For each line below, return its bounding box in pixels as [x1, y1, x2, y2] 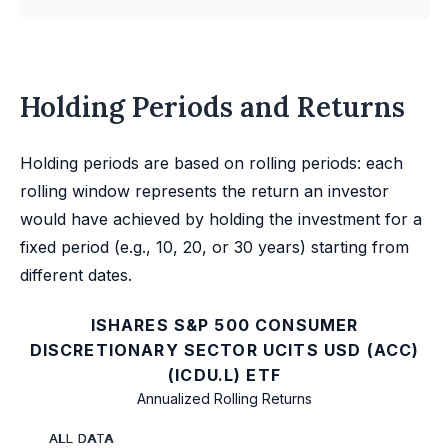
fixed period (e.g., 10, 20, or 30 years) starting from [20, 237, 409, 258]
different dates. [20, 265, 132, 286]
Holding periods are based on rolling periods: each [20, 153, 403, 174]
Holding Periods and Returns [20, 89, 405, 126]
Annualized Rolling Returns [137, 390, 312, 408]
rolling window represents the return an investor [20, 181, 389, 202]
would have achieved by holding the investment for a [20, 209, 422, 230]
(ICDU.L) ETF [168, 365, 281, 386]
